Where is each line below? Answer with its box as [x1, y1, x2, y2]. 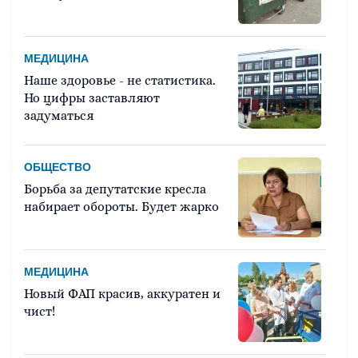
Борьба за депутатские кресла [24, 181, 206, 197]
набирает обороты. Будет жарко [24, 199, 219, 215]
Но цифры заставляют [24, 90, 160, 106]
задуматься [24, 108, 93, 124]
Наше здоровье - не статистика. [24, 73, 216, 89]
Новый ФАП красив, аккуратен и [24, 286, 221, 302]
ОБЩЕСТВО [24, 161, 91, 174]
